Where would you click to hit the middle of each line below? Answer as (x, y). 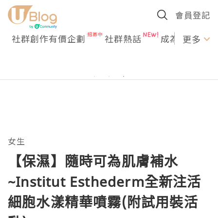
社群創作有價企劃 (49, 38)
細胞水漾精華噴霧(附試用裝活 (103, 202)
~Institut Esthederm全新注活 (105, 182)
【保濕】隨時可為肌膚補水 (93, 161)
